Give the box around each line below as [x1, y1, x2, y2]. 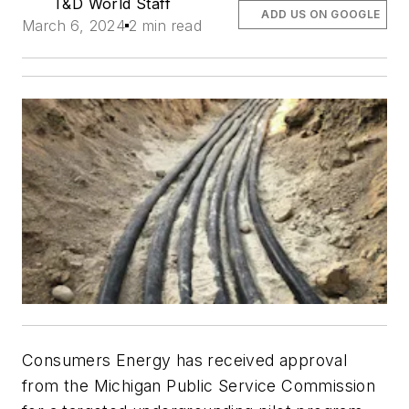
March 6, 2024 [22, 16, 126, 35]
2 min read [129, 16, 203, 35]
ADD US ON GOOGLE [261, 6, 381, 21]
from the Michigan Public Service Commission [22, 376, 376, 396]
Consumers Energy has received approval [22, 351, 348, 371]
